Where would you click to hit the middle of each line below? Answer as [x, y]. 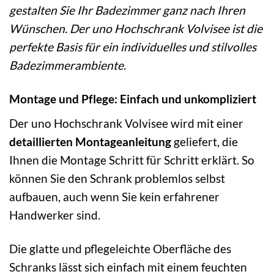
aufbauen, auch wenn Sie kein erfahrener [114, 196]
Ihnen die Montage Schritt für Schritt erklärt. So [132, 160]
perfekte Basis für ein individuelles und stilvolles [133, 47]
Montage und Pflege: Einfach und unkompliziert [133, 99]
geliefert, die [205, 141]
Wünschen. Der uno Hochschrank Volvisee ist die [136, 29]
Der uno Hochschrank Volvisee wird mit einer [126, 123]
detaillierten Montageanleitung [90, 141]
